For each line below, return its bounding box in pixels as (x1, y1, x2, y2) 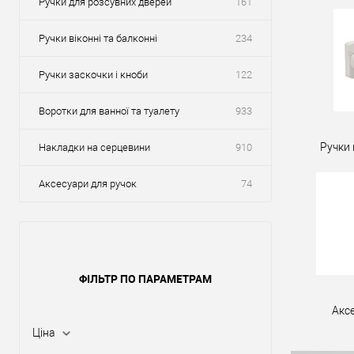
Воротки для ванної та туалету (39, 105, 179, 117)
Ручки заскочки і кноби (39, 69, 148, 81)
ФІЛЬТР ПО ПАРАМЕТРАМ (79, 271, 212, 286)
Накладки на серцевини (39, 141, 150, 153)
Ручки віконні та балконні (39, 32, 157, 44)
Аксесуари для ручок (39, 178, 137, 190)
